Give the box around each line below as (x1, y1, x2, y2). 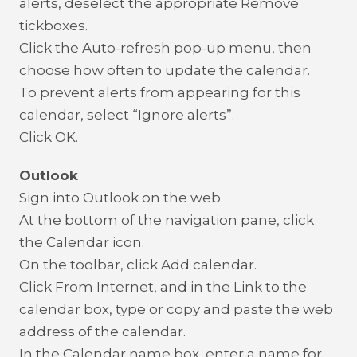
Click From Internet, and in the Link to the (19, 279, 307, 295)
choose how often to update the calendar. (19, 62, 310, 78)
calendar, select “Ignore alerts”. (19, 107, 234, 123)
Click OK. (19, 129, 78, 145)
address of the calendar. (19, 324, 186, 339)
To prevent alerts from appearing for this (19, 84, 300, 100)
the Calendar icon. (19, 234, 144, 250)
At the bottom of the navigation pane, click (19, 212, 314, 228)
